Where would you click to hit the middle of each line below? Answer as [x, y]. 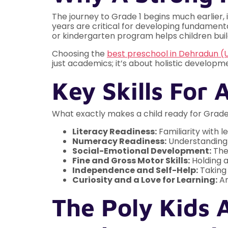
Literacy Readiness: [115, 132]
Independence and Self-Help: [135, 170]
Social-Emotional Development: [142, 151]
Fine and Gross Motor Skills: [131, 161]
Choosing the [79, 54]
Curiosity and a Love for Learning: [145, 180]
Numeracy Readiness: [119, 141]
